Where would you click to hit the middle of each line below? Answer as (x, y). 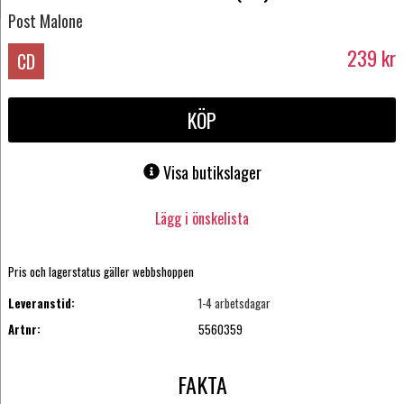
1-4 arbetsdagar (235, 303)
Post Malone (45, 20)
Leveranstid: (41, 303)
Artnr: (24, 329)
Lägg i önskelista (202, 218)
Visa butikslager (212, 173)
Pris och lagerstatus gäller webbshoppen (101, 272)
